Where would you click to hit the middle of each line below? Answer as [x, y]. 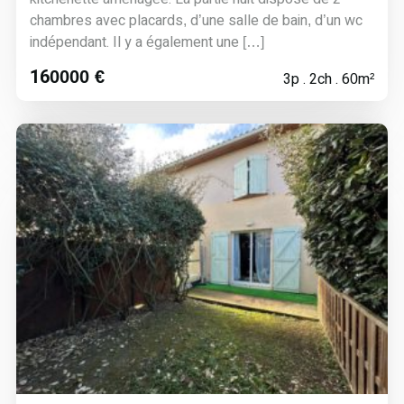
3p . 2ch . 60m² [329, 79]
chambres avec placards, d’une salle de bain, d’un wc [196, 20]
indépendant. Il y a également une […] [147, 42]
